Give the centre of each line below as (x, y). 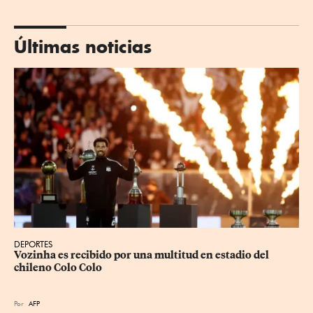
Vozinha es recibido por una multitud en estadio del (143, 255)
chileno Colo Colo (58, 268)
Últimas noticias (83, 46)
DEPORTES (33, 245)
